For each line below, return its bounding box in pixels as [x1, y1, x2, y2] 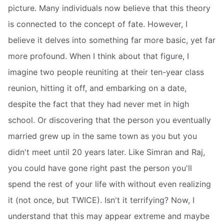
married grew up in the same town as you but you [8, 131, 197, 141]
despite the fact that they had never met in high [8, 99, 189, 109]
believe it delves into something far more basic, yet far [8, 35, 215, 45]
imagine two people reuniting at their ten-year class [8, 67, 204, 77]
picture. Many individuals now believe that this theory [8, 3, 210, 13]
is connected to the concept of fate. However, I [8, 19, 187, 29]
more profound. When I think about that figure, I [8, 51, 189, 61]
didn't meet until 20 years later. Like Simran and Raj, [8, 147, 205, 157]
